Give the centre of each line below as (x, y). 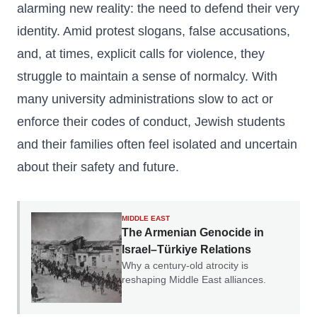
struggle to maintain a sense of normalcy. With (147, 76)
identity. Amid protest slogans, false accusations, (154, 31)
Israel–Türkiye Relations (186, 249)
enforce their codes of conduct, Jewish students (151, 122)
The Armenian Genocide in (193, 232)
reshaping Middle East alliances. (194, 279)
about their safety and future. (98, 167)
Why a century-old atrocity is (185, 265)
